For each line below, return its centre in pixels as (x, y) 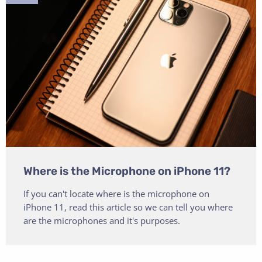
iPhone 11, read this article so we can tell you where (128, 207)
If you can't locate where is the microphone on (116, 193)
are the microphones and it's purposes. (102, 220)
